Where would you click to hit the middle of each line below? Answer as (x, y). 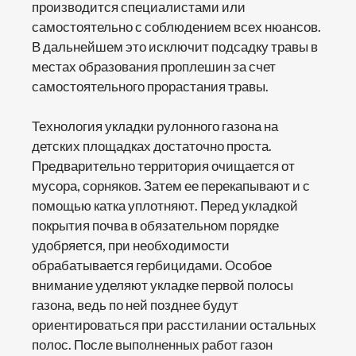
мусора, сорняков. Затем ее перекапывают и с (171, 185)
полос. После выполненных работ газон (152, 344)
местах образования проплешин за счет (154, 66)
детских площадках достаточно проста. (152, 145)
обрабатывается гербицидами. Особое (152, 265)
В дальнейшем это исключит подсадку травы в (175, 46)
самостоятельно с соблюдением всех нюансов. (176, 26)
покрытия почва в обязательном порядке (155, 225)
